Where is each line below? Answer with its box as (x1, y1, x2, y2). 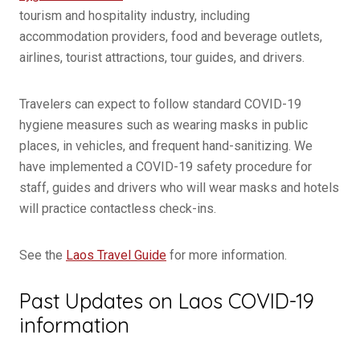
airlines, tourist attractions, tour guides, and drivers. (19, 50, 305, 65)
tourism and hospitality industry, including (19, 8, 250, 23)
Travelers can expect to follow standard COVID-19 (19, 96, 301, 112)
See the (19, 247, 66, 263)
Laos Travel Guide (66, 247, 166, 263)
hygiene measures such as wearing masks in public (19, 117, 308, 133)
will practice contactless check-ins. (19, 201, 216, 216)
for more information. (166, 247, 287, 263)
